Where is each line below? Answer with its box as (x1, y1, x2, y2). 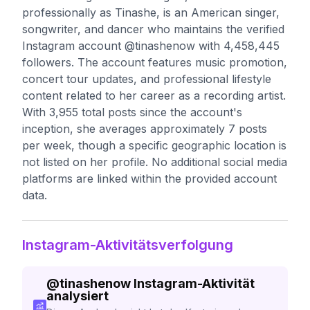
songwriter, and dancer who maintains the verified (22, 22, 284, 36)
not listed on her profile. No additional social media (22, 155, 287, 169)
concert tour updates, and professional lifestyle (22, 72, 271, 86)
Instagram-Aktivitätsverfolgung (22, 237, 233, 253)
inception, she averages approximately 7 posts (22, 122, 267, 136)
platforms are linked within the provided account (22, 172, 277, 185)
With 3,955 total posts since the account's (22, 105, 242, 119)
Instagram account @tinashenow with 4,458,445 (22, 39, 280, 53)
